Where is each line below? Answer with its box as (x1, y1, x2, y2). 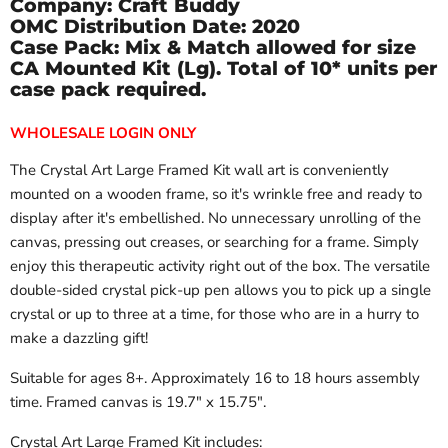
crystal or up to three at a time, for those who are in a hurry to (10, 303, 419, 324)
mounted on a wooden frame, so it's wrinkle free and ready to (10, 183, 422, 204)
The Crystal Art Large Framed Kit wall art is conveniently (10, 159, 389, 180)
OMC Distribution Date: (10, 14, 246, 38)
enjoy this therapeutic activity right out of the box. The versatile (10, 255, 430, 276)
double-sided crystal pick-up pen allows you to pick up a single (10, 279, 431, 300)
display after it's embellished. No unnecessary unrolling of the (10, 207, 421, 228)
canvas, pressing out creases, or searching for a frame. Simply (10, 231, 419, 252)
